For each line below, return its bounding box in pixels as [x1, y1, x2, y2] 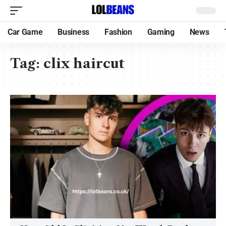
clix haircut [43, 55, 124, 72]
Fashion [104, 27, 132, 37]
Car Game [8, 27, 43, 37]
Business [58, 27, 89, 37]
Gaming [147, 27, 175, 37]
